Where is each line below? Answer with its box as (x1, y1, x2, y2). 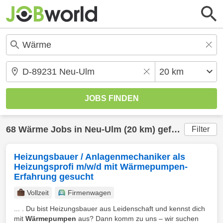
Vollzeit (27, 189, 49, 197)
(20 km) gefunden (121, 124, 171, 134)
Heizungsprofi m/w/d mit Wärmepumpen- (14, 162, 188, 172)
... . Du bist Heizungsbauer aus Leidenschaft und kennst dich (14, 205, 205, 213)
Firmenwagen (68, 189, 111, 197)
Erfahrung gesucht (14, 172, 94, 182)
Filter (192, 125, 210, 133)
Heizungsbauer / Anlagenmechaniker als (14, 152, 185, 162)
